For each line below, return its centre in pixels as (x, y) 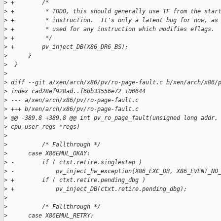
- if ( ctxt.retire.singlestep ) (75, 163)
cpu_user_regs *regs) (44, 127)
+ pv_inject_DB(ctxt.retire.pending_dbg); (97, 189)
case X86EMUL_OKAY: (49, 154)
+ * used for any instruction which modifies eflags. (111, 29)
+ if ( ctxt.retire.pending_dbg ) (76, 180)
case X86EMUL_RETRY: (51, 216)
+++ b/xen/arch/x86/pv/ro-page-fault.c (73, 109)
